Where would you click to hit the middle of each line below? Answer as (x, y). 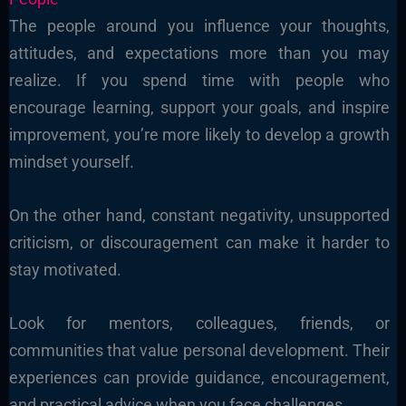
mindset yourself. (71, 161)
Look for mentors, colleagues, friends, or (199, 323)
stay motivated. (65, 269)
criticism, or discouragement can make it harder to (199, 242)
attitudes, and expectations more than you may (199, 53)
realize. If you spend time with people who (199, 80)
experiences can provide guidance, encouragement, (199, 377)
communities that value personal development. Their (199, 350)
